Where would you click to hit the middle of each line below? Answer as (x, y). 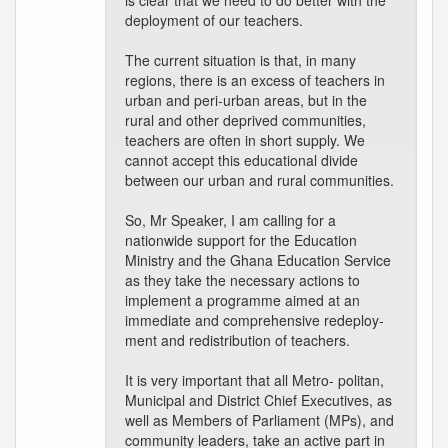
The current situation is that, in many (240, 60)
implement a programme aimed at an (242, 300)
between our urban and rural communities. (259, 180)
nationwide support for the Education (241, 240)
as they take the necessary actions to (242, 280)
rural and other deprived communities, (245, 120)
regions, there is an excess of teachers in (255, 80)
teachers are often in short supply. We (245, 140)
